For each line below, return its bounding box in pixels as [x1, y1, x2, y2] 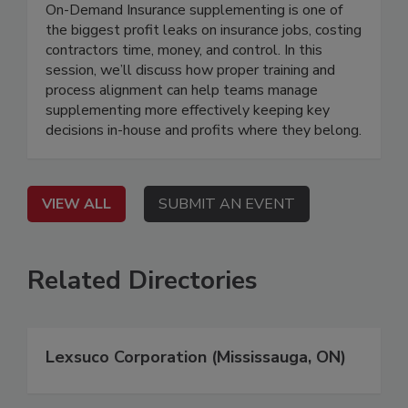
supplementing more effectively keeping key [46, 99, 330, 120]
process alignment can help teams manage [46, 79, 318, 100]
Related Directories [27, 262, 258, 298]
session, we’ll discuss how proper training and [46, 59, 335, 80]
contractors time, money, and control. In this [46, 39, 322, 60]
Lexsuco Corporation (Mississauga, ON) [46, 345, 346, 368]
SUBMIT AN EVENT [158, 193, 295, 214]
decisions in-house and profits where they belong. [46, 119, 362, 140]
